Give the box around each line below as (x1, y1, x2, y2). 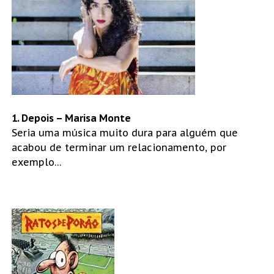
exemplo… (11, 155, 62, 168)
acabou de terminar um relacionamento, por (11, 141, 226, 154)
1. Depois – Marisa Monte (11, 111, 131, 124)
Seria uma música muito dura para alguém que (11, 126, 238, 139)
